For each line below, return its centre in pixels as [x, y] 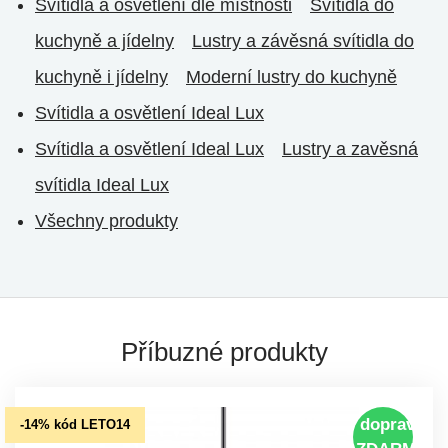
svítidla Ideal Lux [102, 184]
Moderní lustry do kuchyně [291, 76]
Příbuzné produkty [224, 351]
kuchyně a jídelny [104, 40]
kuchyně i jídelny [101, 76]
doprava [391, 424]
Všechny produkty [106, 220]
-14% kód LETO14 [75, 424]
